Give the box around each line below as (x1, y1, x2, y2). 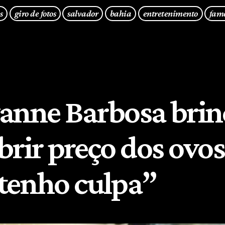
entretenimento (143, 8, 198, 19)
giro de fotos (14, 8, 56, 19)
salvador (67, 8, 98, 19)
